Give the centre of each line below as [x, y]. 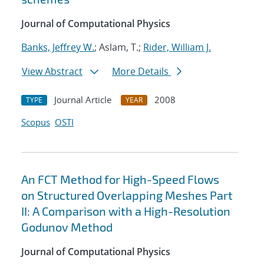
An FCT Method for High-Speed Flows [120, 179]
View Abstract [52, 72]
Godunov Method [67, 227]
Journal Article [83, 100]
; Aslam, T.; [119, 47]
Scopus [36, 122]
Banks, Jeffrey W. [58, 47]
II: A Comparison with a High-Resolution [126, 211]
